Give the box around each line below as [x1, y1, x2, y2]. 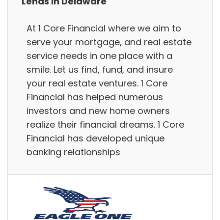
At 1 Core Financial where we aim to [27, 22, 181, 34]
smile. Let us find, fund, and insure [27, 63, 173, 76]
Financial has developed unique [27, 132, 165, 144]
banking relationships [27, 145, 120, 158]
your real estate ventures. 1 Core [27, 77, 167, 89]
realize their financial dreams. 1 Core [27, 118, 184, 131]
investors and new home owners [27, 104, 170, 117]
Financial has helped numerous [27, 90, 163, 103]
